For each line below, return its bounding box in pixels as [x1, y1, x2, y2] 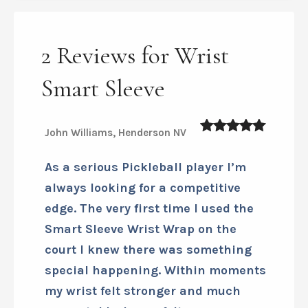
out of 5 [206, 226, 250, 239]
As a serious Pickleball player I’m [45, 248, 246, 264]
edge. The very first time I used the [45, 289, 254, 305]
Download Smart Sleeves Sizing [69, 8, 259, 24]
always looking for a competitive [45, 269, 241, 285]
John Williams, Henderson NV [45, 215, 186, 228]
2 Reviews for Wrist [41, 129, 229, 159]
